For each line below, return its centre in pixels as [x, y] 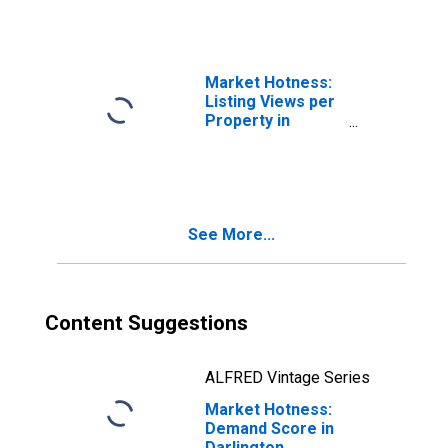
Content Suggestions [146, 323]
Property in [247, 120]
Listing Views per [270, 101]
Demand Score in [269, 428]
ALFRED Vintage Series [287, 377]
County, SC [245, 158]
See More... [231, 234]
